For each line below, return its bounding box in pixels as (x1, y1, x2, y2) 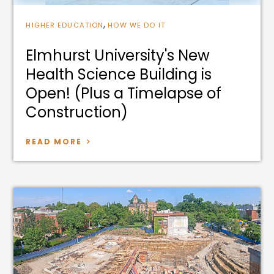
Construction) (26, 102, 132, 122)
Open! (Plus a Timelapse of (26, 83, 222, 103)
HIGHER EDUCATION (26, 20, 104, 31)
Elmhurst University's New (26, 45, 210, 65)
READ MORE (26, 136, 82, 147)
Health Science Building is (26, 64, 212, 84)
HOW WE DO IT (108, 20, 165, 31)
